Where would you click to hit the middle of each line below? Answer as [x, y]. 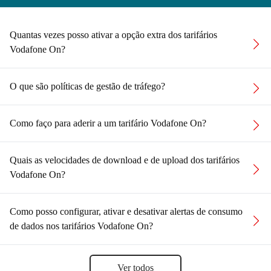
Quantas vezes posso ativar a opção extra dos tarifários [113, 35]
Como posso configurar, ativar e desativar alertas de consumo [126, 211]
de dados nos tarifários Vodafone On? [81, 226]
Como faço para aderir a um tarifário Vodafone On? [108, 123]
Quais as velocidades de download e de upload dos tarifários [125, 160]
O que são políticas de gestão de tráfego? [87, 86]
